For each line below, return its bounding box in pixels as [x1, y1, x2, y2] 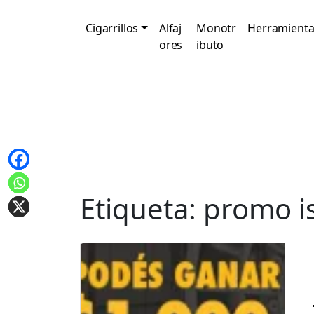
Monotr [196, 20, 237, 36]
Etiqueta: [80, 189, 203, 228]
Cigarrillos [86, 20, 139, 36]
